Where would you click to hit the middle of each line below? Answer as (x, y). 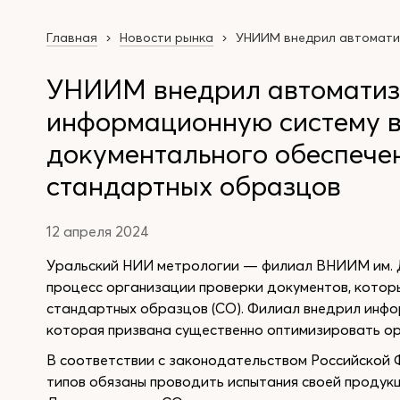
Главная (72, 37)
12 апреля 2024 (98, 231)
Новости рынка (167, 37)
